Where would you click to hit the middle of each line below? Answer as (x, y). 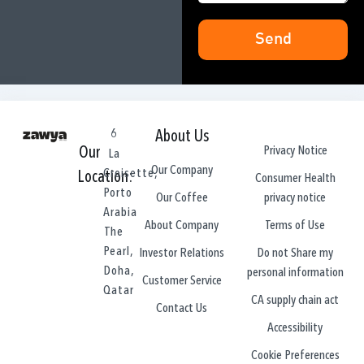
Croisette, (130, 173)
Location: (104, 178)
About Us (182, 137)
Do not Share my (295, 253)
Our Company (182, 171)
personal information (295, 273)
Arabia (120, 212)
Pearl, (118, 251)
